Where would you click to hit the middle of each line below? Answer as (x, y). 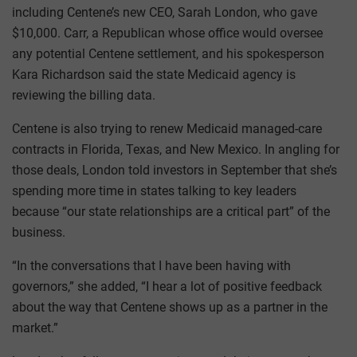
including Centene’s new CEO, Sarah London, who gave (165, 13)
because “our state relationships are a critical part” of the (171, 212)
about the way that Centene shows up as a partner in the (170, 308)
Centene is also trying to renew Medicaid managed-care (167, 129)
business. (39, 233)
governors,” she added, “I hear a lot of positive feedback (167, 287)
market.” (35, 328)
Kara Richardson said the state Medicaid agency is (154, 75)
